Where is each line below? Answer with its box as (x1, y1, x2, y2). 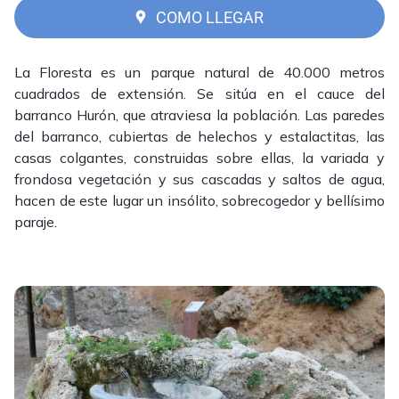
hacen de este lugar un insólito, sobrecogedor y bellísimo (14, 191, 385, 210)
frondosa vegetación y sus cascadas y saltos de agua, (14, 170, 385, 189)
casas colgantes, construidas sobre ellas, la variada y (14, 149, 385, 167)
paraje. (14, 213, 57, 232)
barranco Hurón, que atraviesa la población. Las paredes (14, 106, 385, 125)
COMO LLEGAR (155, 7, 264, 27)
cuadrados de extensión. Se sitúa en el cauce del (14, 85, 385, 103)
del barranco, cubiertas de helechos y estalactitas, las (14, 127, 385, 146)
